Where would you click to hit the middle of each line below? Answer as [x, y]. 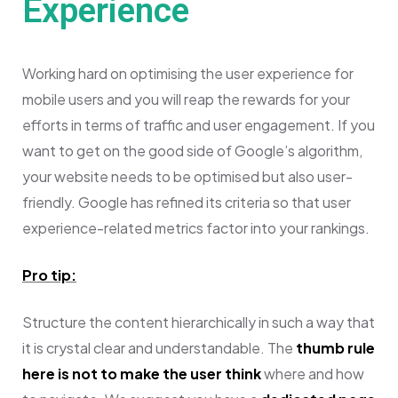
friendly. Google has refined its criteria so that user [187, 202]
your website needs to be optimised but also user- [187, 176]
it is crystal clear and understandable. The [159, 347]
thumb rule [335, 347]
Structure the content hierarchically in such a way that [199, 322]
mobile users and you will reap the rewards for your [186, 99]
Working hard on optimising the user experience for [188, 73]
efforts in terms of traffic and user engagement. [180, 124]
